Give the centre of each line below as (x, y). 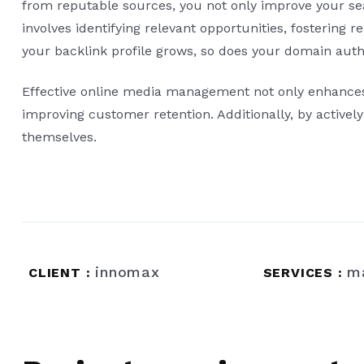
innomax (128, 272)
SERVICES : (305, 273)
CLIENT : (62, 273)
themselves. (59, 137)
